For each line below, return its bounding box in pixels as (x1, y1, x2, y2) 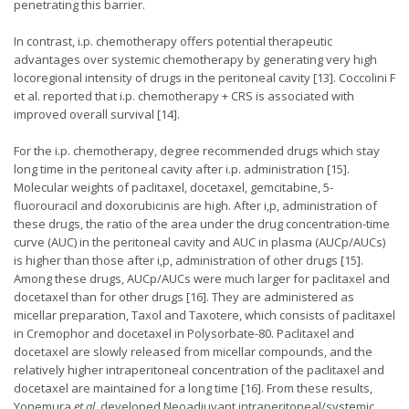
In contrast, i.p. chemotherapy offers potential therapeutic (14, 33, 332, 50)
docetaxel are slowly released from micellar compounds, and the (14, 343, 372, 361)
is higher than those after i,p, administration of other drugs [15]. (14, 252, 363, 269)
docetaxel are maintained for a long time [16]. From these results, (14, 380, 372, 397)
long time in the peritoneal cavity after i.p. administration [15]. (14, 161, 350, 178)
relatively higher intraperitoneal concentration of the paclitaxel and (14, 362, 384, 379)
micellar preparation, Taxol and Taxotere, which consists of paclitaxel (14, 307, 395, 324)
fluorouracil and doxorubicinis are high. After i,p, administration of (14, 197, 377, 215)
